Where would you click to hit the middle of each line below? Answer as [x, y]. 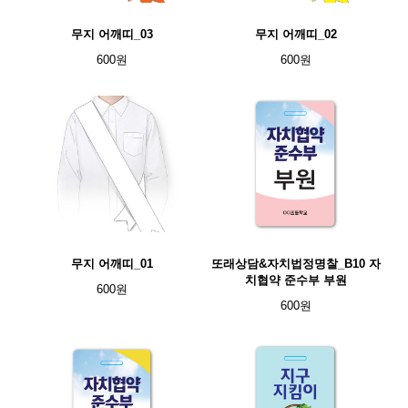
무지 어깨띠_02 [296, 34]
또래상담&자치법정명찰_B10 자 [296, 264]
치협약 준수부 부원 [296, 280]
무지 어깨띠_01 [112, 264]
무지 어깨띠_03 [112, 34]
